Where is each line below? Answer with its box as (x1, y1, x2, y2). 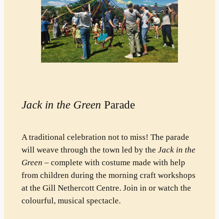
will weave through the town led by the (21, 145, 158, 155)
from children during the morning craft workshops (21, 171, 196, 180)
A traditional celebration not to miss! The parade (21, 132, 189, 142)
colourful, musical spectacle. (21, 196, 121, 206)
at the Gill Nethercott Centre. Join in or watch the (21, 183, 191, 193)
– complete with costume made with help (42, 158, 185, 168)
